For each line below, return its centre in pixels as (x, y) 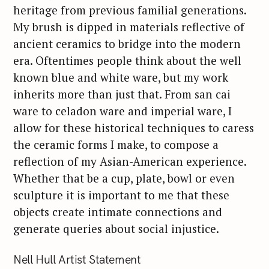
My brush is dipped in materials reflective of (129, 26)
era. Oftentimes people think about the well (127, 60)
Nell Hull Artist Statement (79, 259)
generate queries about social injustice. (116, 228)
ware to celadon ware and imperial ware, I (122, 110)
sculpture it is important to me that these (121, 195)
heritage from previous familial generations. (130, 10)
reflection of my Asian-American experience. (130, 161)
